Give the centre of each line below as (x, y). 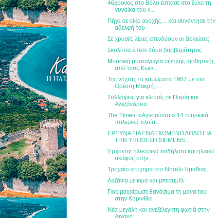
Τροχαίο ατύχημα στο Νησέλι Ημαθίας (157, 169)
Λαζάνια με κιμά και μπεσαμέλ (146, 180)
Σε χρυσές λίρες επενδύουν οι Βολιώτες (159, 39)
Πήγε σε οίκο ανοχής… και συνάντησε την (162, 21)
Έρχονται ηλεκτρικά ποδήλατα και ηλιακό (161, 151)
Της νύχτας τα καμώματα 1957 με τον (156, 79)
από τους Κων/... (136, 68)
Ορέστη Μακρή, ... (138, 86)
